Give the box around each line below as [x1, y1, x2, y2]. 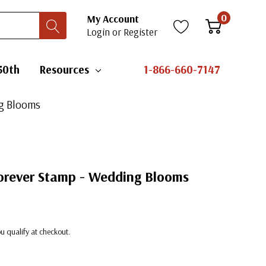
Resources [39, 62, 89, 77]
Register [123, 26, 157, 38]
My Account [87, 12, 139, 25]
